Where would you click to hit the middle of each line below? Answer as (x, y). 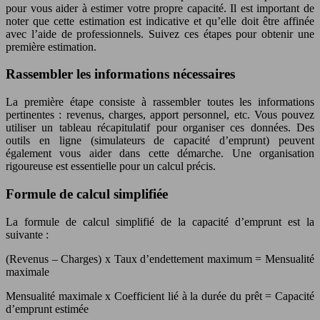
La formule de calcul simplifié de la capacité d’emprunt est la (160, 221)
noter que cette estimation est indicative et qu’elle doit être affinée (160, 21)
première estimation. (51, 46)
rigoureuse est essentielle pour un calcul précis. (111, 166)
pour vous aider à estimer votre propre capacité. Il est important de (160, 8)
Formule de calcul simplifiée (87, 194)
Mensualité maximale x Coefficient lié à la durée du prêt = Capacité (160, 296)
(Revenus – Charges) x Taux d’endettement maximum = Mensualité (160, 259)
